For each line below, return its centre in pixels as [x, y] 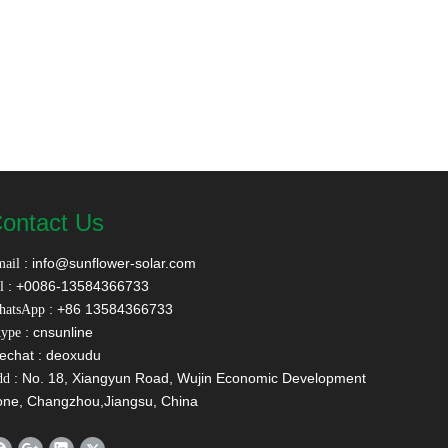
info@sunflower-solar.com [112, 263]
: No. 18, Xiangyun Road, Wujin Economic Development [188, 378]
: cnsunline [57, 332]
